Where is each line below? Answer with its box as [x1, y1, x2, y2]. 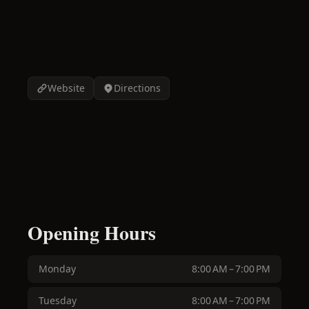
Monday [39, 262, 76, 275]
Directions [114, 81, 161, 94]
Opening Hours [28, 219, 156, 247]
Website [48, 81, 85, 94]
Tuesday [39, 294, 77, 307]
